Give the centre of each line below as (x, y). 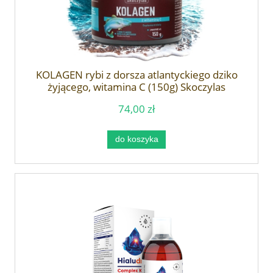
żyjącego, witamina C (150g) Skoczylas (136, 87)
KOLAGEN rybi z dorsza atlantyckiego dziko (136, 74)
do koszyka (136, 140)
